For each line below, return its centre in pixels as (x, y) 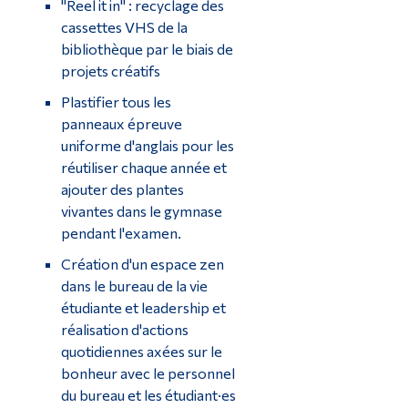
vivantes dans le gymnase (141, 210)
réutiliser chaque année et (143, 167)
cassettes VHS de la (124, 26)
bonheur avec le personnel (148, 372)
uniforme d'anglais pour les (147, 145)
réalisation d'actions (124, 329)
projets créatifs (110, 70)
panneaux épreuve (121, 123)
